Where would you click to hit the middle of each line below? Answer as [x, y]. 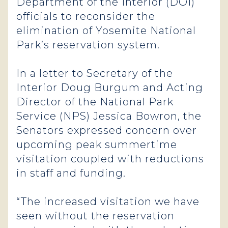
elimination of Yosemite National [106, 31]
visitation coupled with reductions [110, 159]
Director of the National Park [95, 102]
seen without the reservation [95, 216]
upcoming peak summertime [97, 145]
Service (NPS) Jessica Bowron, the [109, 116]
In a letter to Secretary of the [95, 73]
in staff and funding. [71, 173]
